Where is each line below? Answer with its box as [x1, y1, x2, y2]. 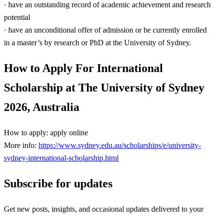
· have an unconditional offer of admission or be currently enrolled [4, 25, 207, 34]
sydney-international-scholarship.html [4, 153, 119, 162]
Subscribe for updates [4, 177, 112, 190]
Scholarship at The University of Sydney [4, 81, 204, 94]
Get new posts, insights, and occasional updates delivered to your [4, 204, 203, 213]
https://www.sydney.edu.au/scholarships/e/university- [38, 141, 201, 149]
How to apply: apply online [4, 128, 88, 137]
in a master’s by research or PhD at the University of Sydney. [4, 38, 191, 47]
